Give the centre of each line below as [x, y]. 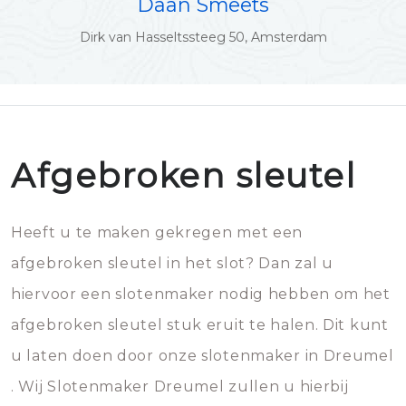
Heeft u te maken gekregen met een [157, 232]
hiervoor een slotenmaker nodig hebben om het [201, 294]
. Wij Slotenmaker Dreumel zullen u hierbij [180, 387]
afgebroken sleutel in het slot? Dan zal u [172, 263]
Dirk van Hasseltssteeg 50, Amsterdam [203, 37]
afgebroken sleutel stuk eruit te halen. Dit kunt [200, 325]
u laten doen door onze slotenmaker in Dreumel [203, 356]
